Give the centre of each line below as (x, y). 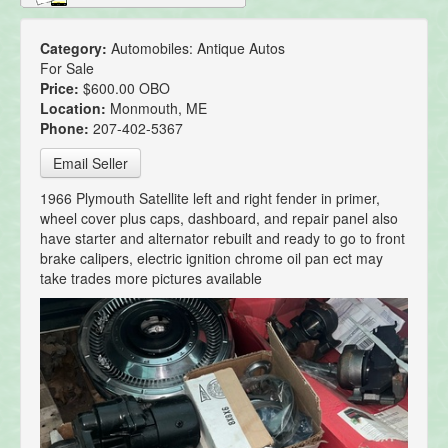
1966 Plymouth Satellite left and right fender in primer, (210, 198)
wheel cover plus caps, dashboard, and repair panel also (219, 218)
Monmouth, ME (158, 108)
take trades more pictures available (151, 278)
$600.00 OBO (126, 88)
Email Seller (90, 163)
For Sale (67, 68)
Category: (75, 48)
